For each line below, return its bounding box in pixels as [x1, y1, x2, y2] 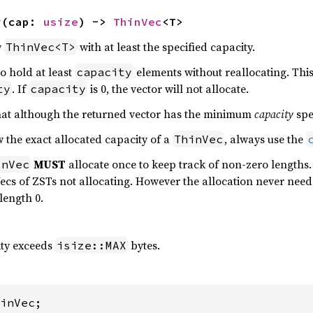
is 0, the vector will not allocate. [87, 81, 249, 96]
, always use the [224, 131, 306, 147]
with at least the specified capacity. [76, 39, 255, 54]
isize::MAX [56, 238, 126, 252]
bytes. [127, 238, 160, 253]
